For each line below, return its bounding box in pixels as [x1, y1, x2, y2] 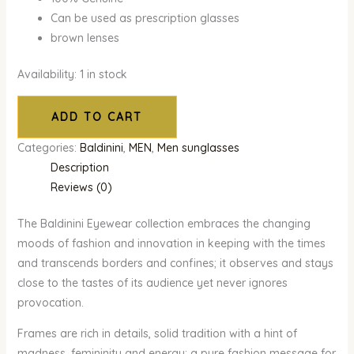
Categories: [17, 141, 80, 156]
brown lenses [50, 31, 119, 46]
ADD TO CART [51, 110, 143, 125]
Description [50, 160, 109, 175]
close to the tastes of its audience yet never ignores [17, 276, 288, 291]
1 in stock [79, 67, 127, 82]
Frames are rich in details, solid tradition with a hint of [17, 326, 297, 341]
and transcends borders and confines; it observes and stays [17, 256, 333, 271]
